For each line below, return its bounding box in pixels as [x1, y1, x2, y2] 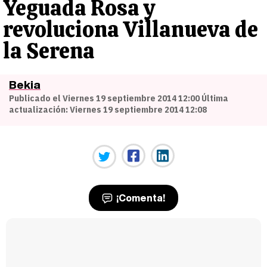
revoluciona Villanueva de [3, 15, 258, 44]
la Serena [3, 37, 95, 65]
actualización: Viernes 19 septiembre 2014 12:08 [9, 104, 207, 115]
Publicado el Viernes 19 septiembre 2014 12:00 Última [9, 92, 228, 104]
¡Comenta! [114, 191, 165, 205]
